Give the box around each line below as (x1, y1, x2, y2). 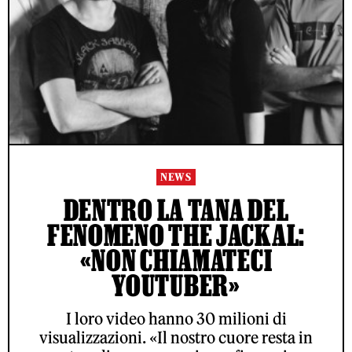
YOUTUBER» (112, 269, 240, 302)
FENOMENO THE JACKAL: (46, 218, 305, 251)
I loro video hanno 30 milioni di (65, 309, 287, 328)
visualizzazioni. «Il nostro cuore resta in (39, 328, 313, 347)
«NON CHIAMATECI (79, 244, 273, 277)
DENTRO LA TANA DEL (63, 193, 289, 226)
